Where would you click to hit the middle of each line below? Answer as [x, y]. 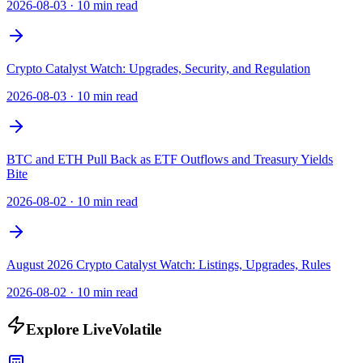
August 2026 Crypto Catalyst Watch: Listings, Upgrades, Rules [169, 265]
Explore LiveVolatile [94, 330]
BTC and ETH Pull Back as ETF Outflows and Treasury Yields [170, 160]
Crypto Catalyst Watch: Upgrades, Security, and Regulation [158, 69]
